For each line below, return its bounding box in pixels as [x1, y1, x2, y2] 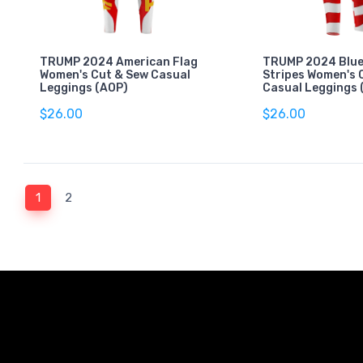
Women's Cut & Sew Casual [40, 67, 190, 82]
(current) [40, 189, 88, 204]
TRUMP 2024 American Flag [40, 54, 198, 69]
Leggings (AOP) [40, 80, 128, 95]
